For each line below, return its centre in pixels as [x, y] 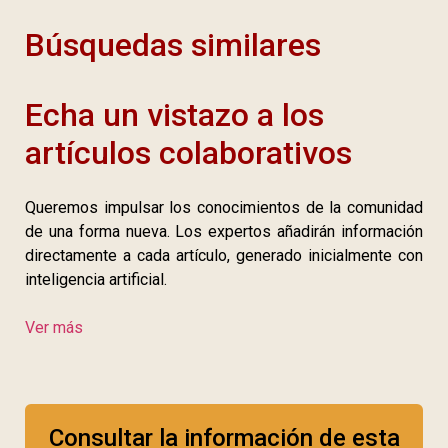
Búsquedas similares [173, 45]
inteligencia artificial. [96, 280]
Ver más [54, 328]
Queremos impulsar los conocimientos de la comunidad [224, 208]
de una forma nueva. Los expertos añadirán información [224, 232]
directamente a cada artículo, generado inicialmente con [224, 256]
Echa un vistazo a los [174, 115]
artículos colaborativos [188, 153]
